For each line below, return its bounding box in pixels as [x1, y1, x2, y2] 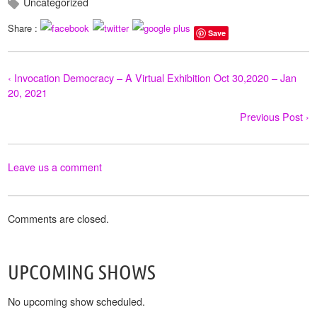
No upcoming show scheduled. [8, 293, 146, 309]
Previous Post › [239, 109, 309, 125]
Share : [8, 21, 41, 35]
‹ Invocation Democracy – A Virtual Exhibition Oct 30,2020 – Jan [8, 70, 297, 86]
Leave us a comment [8, 159, 103, 175]
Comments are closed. [8, 211, 110, 226]
